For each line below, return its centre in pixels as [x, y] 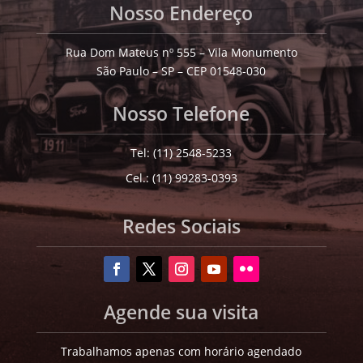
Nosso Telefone [181, 113]
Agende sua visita [181, 312]
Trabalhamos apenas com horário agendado [181, 351]
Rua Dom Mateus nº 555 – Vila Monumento [181, 52]
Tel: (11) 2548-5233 [181, 152]
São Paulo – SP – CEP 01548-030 [181, 70]
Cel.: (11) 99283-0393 [181, 177]
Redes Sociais [181, 226]
